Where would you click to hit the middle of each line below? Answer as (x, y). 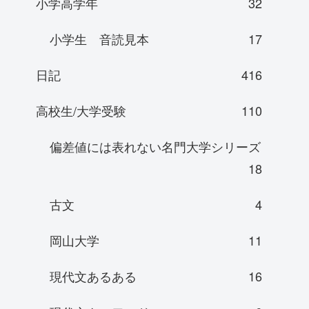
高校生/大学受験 (81, 111)
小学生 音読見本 (99, 39)
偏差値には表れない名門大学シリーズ (155, 147)
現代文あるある (93, 276)
